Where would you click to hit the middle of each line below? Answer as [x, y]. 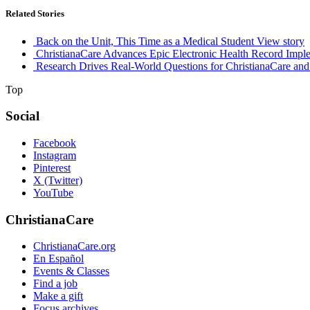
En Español [58, 259]
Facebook [55, 143]
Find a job [55, 284]
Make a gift [58, 296]
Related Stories [35, 14]
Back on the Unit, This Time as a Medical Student [145, 41]
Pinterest [52, 167]
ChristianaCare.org [74, 246]
